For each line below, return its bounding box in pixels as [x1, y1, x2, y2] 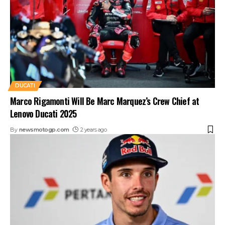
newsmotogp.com [19, 126, 69, 133]
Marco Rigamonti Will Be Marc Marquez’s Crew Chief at [10, 94, 199, 107]
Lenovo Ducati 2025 [10, 106, 77, 120]
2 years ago [80, 126, 107, 133]
